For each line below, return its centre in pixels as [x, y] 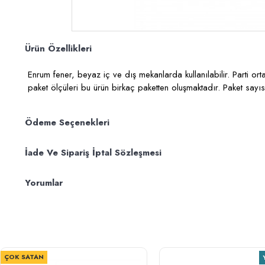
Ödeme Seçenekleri [67, 122]
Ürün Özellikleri [58, 49]
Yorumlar [44, 183]
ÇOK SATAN [24, 257]
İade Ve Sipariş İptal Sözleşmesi [93, 153]
